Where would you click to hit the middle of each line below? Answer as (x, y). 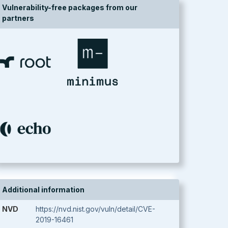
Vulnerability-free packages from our (70, 7)
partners (18, 18)
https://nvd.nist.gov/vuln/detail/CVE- (95, 209)
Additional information (43, 190)
